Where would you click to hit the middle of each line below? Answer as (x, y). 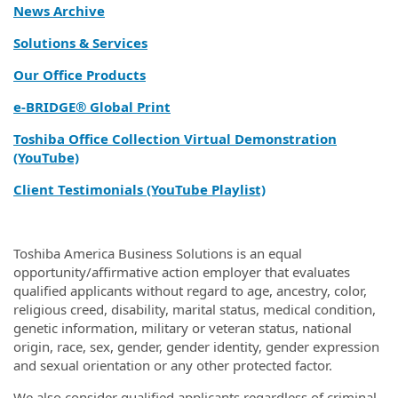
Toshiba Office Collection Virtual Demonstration (175, 138)
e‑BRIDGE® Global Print (92, 106)
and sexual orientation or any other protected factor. (173, 365)
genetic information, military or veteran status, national (183, 327)
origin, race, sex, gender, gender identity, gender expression (196, 346)
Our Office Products (80, 74)
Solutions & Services (80, 42)
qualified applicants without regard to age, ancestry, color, (190, 290)
